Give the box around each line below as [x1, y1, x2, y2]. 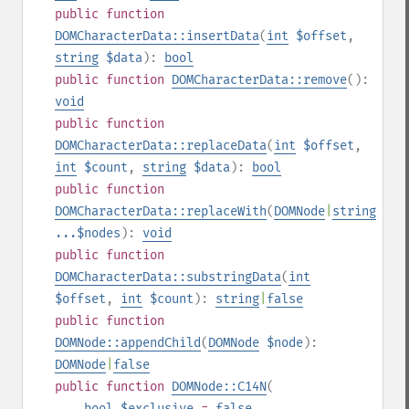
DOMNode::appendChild [55, 335, 201, 351]
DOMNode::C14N [172, 379, 267, 394]
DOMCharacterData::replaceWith [55, 204, 267, 219]
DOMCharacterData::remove [172, 72, 347, 88]
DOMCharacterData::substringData [55, 269, 281, 285]
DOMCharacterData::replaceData [55, 138, 267, 153]
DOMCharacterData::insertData [55, 28, 259, 44]
